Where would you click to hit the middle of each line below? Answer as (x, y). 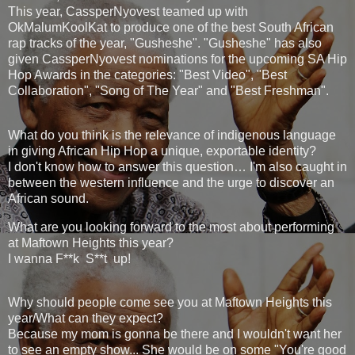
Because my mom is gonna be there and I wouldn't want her (175, 334)
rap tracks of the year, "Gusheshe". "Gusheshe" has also (165, 43)
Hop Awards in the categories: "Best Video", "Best (147, 74)
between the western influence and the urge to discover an (171, 182)
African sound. (48, 198)
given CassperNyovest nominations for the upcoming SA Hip (177, 59)
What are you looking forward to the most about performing (171, 227)
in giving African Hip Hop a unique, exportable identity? (162, 151)
